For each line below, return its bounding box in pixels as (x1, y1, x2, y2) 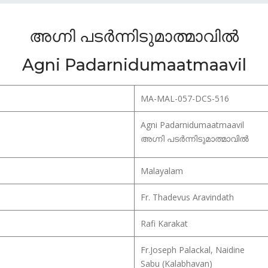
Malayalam (141, 165, 183, 176)
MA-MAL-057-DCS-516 (141, 93, 229, 104)
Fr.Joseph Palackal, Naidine (141, 244, 245, 255)
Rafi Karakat (141, 218, 188, 229)
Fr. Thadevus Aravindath (141, 191, 234, 203)
